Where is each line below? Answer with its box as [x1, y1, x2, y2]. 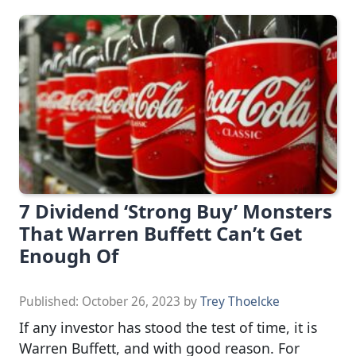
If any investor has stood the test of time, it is [19, 318, 317, 338]
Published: [19, 293, 82, 311]
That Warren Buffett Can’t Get [19, 220, 302, 247]
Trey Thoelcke [200, 293, 280, 311]
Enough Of [19, 242, 118, 269]
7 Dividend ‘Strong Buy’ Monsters [19, 198, 332, 225]
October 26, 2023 [82, 293, 180, 311]
